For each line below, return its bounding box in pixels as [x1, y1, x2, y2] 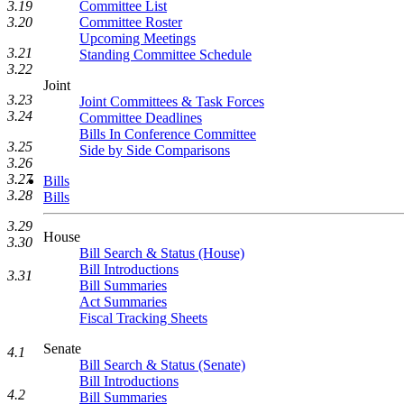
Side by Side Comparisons [79, 142, 230, 158]
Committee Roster [79, 14, 182, 30]
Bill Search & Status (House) [79, 245, 244, 261]
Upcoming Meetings [79, 31, 196, 46]
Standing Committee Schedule [79, 47, 252, 62]
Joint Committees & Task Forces [79, 94, 264, 109]
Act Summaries [79, 294, 167, 309]
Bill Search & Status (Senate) [79, 357, 245, 372]
